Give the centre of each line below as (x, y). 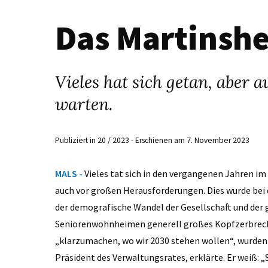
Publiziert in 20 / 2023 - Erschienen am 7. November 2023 (152, 140)
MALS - (70, 174)
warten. (86, 104)
